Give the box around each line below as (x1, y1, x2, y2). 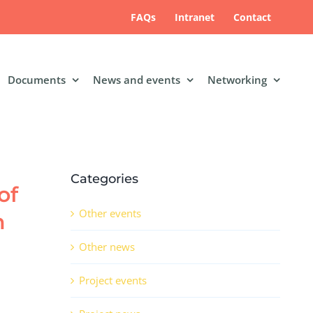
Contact (233, 10, 271, 24)
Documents (8, 72, 66, 87)
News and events (93, 72, 180, 87)
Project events (79, 273, 147, 288)
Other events (79, 206, 141, 221)
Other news (79, 240, 135, 254)
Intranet (175, 10, 214, 24)
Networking (208, 72, 267, 87)
